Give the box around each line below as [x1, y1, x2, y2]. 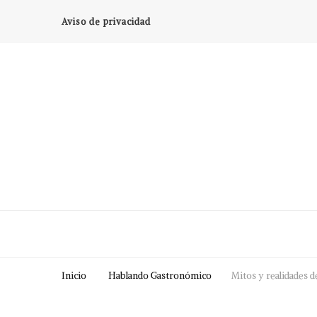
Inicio [62, 270, 86, 282]
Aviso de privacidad [62, 16, 151, 27]
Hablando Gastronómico [108, 270, 212, 282]
